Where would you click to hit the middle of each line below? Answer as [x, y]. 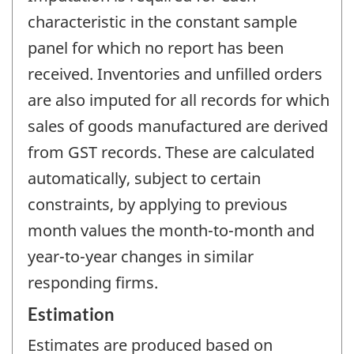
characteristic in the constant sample [162, 22]
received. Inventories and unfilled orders [175, 74]
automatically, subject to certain [144, 179]
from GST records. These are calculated [171, 153]
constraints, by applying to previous [158, 205]
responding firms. [93, 283]
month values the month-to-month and [171, 231]
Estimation [71, 314]
